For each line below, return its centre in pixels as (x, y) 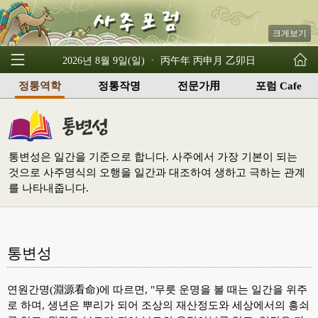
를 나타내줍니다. (49, 188)
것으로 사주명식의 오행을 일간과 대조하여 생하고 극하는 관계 (157, 172)
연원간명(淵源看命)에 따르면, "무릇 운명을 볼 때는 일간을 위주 (157, 289)
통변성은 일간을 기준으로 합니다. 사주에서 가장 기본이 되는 (153, 157)
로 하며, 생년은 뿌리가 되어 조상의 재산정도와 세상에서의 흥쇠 (158, 305)
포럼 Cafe (278, 86)
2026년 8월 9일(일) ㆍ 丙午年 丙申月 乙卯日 (159, 61)
